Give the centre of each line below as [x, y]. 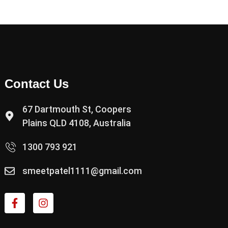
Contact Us [37, 84]
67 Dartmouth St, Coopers [77, 109]
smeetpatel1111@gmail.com [82, 171]
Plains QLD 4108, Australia [77, 123]
